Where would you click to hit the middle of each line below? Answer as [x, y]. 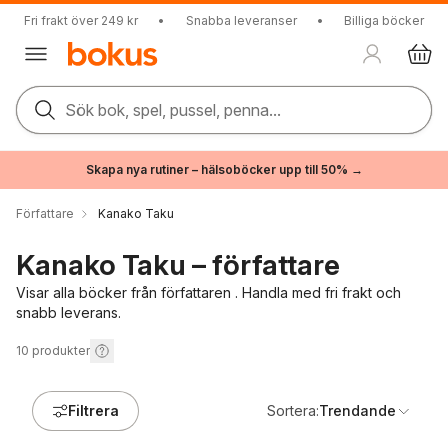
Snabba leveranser [241, 20]
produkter [61, 350]
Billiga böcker [384, 20]
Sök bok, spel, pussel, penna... [173, 110]
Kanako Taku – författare [178, 265]
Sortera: [293, 410]
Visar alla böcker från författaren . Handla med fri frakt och [208, 292]
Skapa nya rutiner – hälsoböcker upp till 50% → [224, 169]
